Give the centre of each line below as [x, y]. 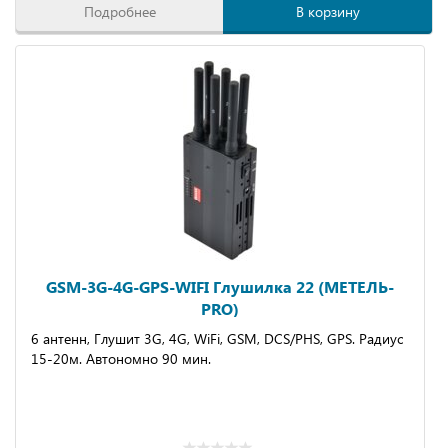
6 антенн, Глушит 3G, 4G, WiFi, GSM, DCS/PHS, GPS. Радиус [217, 338]
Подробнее [120, 11]
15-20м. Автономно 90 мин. [121, 358]
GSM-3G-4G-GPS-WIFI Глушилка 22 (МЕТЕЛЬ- [219, 286]
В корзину [327, 11]
